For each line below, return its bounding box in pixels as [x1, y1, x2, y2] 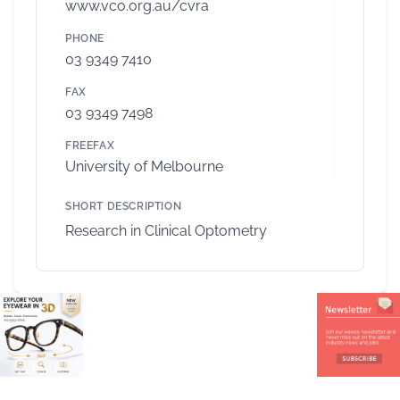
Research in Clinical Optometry [65, 222, 267, 240]
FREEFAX [65, 139, 115, 153]
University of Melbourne [65, 158, 223, 176]
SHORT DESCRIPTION [65, 200, 182, 213]
